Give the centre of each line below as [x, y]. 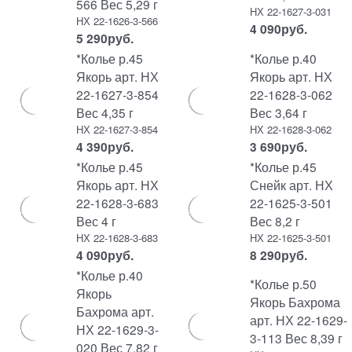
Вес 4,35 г [104, 112]
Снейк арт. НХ [291, 185]
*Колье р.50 [283, 284]
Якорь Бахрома [295, 302]
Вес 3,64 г [278, 112]
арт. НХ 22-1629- [298, 320]
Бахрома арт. [115, 311]
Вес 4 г [96, 221]
